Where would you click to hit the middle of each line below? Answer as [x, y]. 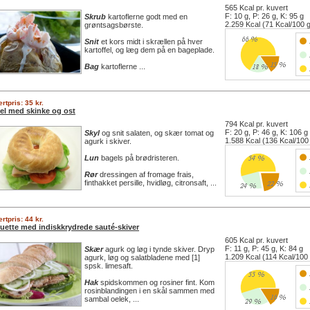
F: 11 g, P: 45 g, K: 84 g [264, 248]
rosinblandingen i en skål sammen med [149, 291]
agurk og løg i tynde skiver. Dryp [159, 249]
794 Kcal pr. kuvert [256, 124]
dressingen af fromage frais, [146, 174]
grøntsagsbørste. [114, 25]
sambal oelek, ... [112, 299]
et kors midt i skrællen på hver [151, 42]
